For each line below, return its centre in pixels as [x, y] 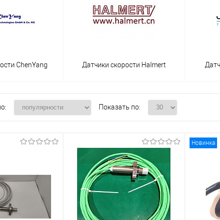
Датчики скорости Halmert [124, 65]
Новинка [203, 143]
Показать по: [120, 107]
